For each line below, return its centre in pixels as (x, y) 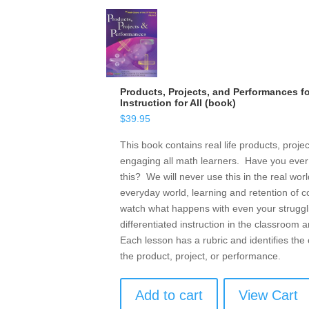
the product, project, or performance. (201, 256)
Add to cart (169, 296)
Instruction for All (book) (178, 103)
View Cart (269, 296)
